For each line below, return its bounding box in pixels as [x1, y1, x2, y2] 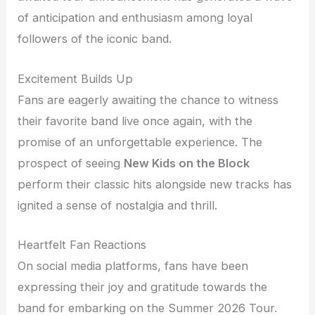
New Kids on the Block [124, 155, 250, 170]
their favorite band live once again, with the [18, 113, 253, 128]
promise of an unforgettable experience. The [18, 134, 263, 149]
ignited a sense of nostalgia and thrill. [18, 198, 218, 212]
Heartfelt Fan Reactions [18, 237, 147, 252]
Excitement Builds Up [18, 71, 134, 86]
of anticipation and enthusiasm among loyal [18, 11, 253, 25]
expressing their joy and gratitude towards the [18, 279, 268, 294]
